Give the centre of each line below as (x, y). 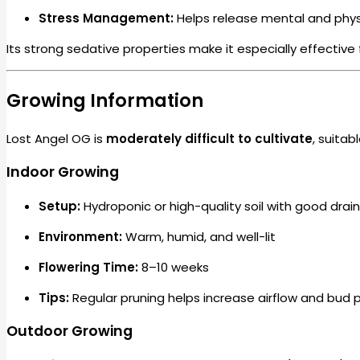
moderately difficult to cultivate (209, 138)
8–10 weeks (174, 267)
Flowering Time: (88, 267)
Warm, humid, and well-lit (199, 236)
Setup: (59, 206)
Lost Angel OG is (56, 138)
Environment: (80, 236)
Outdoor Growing (70, 331)
